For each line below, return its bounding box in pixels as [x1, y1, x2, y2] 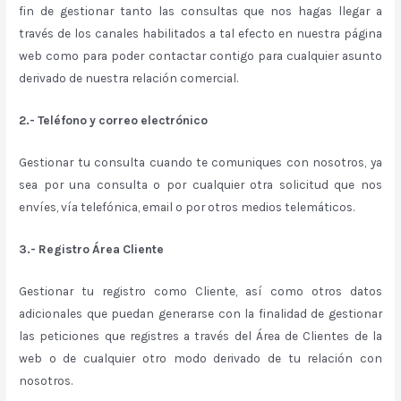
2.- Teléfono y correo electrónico [19, 113, 209, 128]
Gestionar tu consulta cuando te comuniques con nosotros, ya [19, 154, 382, 169]
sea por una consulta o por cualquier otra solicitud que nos [19, 176, 382, 192]
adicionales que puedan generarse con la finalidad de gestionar [19, 305, 382, 320]
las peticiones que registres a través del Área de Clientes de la [19, 328, 382, 343]
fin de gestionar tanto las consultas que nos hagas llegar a [19, 4, 382, 19]
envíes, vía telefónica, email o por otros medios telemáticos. [19, 199, 355, 214]
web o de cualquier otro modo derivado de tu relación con [19, 350, 382, 365]
